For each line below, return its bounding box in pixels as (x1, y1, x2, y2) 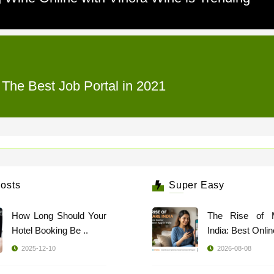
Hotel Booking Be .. (11, 225, 88, 235)
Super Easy (169, 180, 225, 190)
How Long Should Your (11, 210, 106, 221)
